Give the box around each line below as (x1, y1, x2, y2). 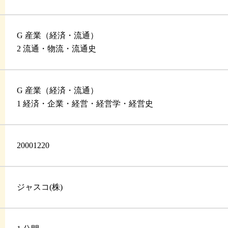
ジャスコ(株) (17, 183, 63, 192)
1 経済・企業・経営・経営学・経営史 (17, 99, 154, 108)
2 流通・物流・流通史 (17, 44, 97, 53)
